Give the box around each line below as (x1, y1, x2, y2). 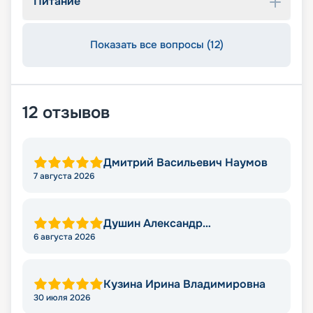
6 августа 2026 (34, 231, 95, 243)
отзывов (43, 102, 110, 124)
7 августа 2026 (34, 170, 94, 182)
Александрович (103, 227, 189, 242)
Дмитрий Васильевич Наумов (103, 155, 268, 170)
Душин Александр (103, 216, 203, 231)
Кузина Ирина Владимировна (103, 277, 265, 292)
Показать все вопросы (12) (89, 38, 224, 52)
